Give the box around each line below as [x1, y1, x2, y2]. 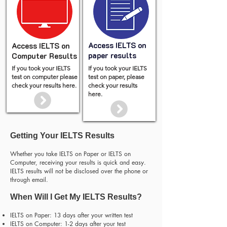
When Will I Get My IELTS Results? [10, 193, 142, 201]
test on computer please [11, 73, 78, 81]
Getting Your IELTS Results [10, 131, 115, 140]
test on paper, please [88, 73, 144, 81]
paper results [88, 50, 136, 60]
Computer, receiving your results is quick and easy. [10, 158, 146, 167]
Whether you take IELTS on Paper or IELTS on [10, 149, 131, 158]
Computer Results [11, 51, 77, 61]
